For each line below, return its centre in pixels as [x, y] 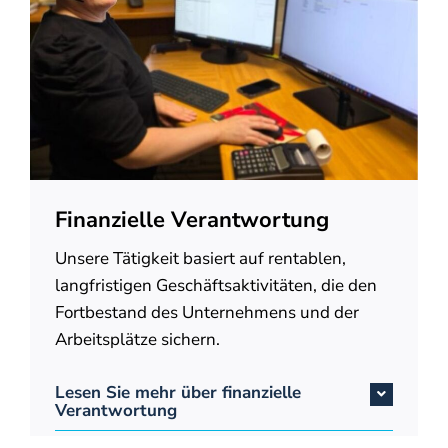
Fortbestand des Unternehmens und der [206, 312]
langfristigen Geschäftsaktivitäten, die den [215, 285]
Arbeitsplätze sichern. [137, 339]
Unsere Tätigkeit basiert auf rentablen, [200, 258]
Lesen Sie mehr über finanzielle [177, 393]
